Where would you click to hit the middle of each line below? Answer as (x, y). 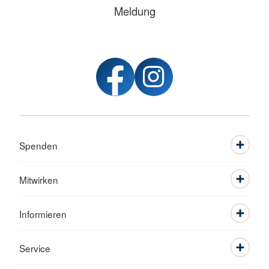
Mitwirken (39, 180)
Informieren (43, 214)
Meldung (134, 11)
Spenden (38, 145)
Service (35, 248)
